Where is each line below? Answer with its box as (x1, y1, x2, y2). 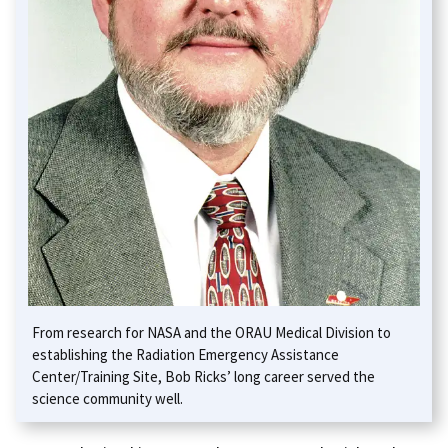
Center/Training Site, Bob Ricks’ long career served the (32, 366, 375, 386)
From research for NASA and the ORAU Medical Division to (32, 322, 391, 342)
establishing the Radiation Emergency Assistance (32, 344, 339, 364)
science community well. (32, 388, 183, 408)
